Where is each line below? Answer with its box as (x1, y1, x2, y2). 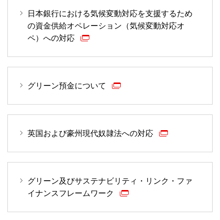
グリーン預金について (27, 82, 108, 90)
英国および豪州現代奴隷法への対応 (27, 129, 155, 138)
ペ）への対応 (27, 34, 77, 43)
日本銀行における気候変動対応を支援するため (27, 9, 192, 18)
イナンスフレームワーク (27, 189, 116, 198)
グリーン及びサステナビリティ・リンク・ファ (27, 177, 192, 186)
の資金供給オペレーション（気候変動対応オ (27, 22, 185, 30)
